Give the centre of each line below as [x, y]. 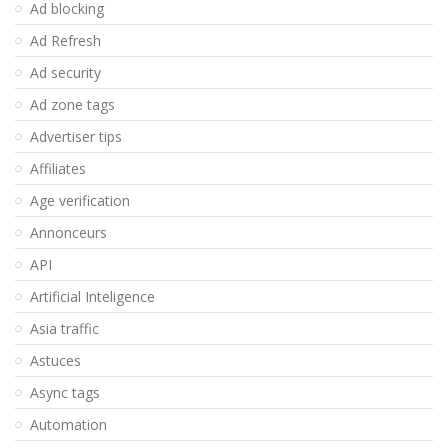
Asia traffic [64, 329]
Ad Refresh [65, 41]
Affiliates [58, 169]
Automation [68, 425]
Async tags [65, 393]
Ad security [65, 73]
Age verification [80, 201]
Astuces [55, 361]
